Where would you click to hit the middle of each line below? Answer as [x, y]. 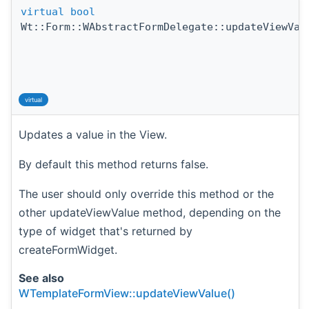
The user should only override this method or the [146, 193]
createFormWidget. [68, 249]
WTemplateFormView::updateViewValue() [127, 293]
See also [41, 278]
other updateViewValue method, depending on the [150, 212]
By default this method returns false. [113, 164]
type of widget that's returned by [106, 231]
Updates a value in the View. [93, 134]
